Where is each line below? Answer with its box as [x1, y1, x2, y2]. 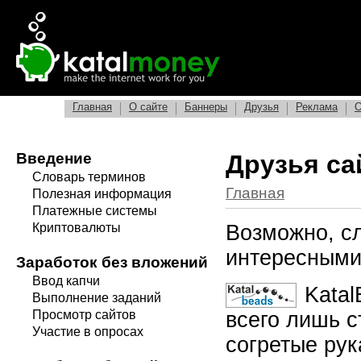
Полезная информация [32, 187, 172, 201]
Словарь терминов [32, 170, 146, 184]
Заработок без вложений [16, 254, 208, 271]
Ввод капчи [32, 274, 100, 288]
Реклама [296, 101, 338, 113]
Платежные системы [32, 204, 157, 218]
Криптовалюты [32, 221, 121, 234]
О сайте [129, 101, 168, 113]
